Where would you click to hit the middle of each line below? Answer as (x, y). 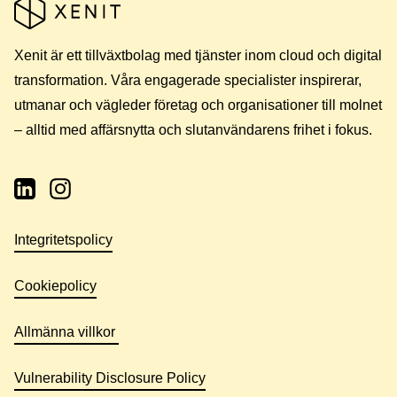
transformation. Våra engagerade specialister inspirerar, (188, 80)
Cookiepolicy (55, 285)
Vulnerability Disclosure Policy (110, 378)
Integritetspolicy (63, 239)
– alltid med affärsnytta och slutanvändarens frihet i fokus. (193, 129)
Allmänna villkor (66, 331)
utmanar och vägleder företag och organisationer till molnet (198, 105)
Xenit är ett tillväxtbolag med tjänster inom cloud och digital (198, 55)
